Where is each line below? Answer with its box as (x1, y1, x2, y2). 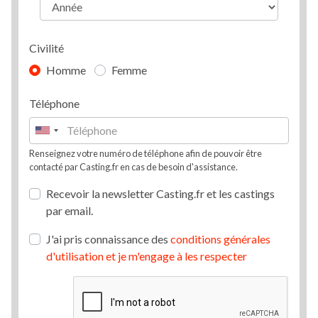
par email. (46, 203, 93, 217)
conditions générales (170, 231, 270, 246)
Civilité (29, 40, 64, 55)
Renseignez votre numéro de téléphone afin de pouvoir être (29, 147, 262, 159)
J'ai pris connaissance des (46, 231, 170, 246)
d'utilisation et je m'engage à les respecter (46, 248, 247, 263)
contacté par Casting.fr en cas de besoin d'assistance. (29, 160, 238, 172)
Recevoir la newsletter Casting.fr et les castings (46, 186, 275, 200)
